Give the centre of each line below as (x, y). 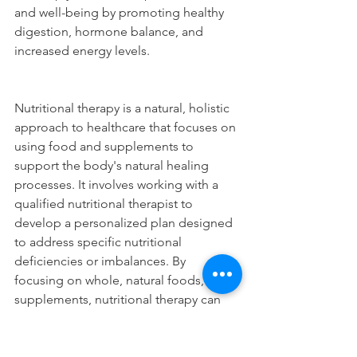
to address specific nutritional (100, 242)
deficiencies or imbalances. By (102, 261)
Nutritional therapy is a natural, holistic (124, 108)
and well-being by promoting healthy (121, 13)
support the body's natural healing (113, 166)
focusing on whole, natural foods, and (123, 280)
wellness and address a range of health (126, 338)
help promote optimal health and (110, 319)
